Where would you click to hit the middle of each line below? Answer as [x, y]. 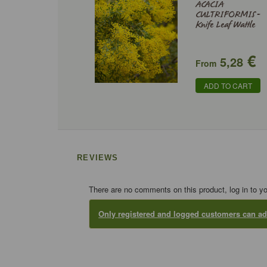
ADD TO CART [228, 86]
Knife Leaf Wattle [226, 25]
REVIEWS [98, 158]
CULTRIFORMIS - [228, 15]
